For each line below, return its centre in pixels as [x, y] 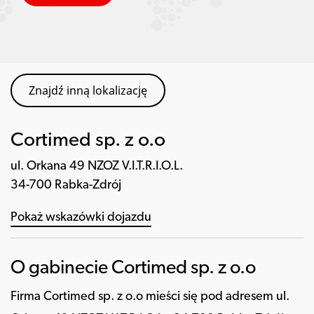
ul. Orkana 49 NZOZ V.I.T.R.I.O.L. [97, 166]
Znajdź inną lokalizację [88, 90]
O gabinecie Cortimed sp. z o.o [133, 269]
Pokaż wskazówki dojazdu [81, 218]
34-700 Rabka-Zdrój [66, 185]
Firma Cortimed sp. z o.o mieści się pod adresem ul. [150, 297]
